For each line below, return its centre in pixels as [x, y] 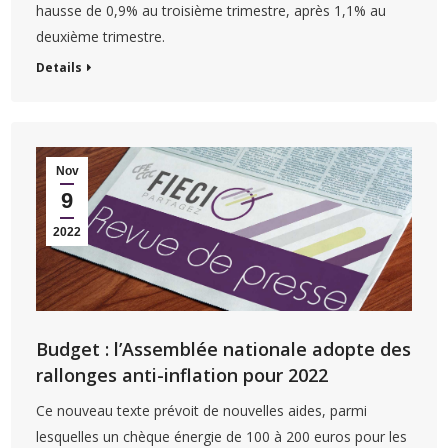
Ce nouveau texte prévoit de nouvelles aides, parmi [202, 410]
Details [59, 68]
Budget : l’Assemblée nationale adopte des [224, 348]
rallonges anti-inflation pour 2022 [182, 374]
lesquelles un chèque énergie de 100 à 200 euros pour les [222, 436]
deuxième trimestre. [101, 37]
